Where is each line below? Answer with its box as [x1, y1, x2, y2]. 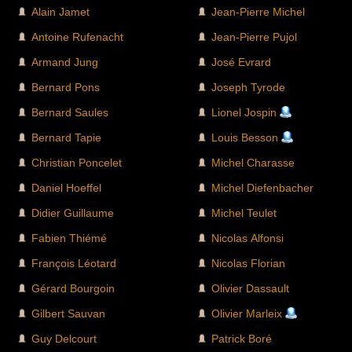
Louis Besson [211, 130, 278, 144]
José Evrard [211, 55, 271, 68]
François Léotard [31, 256, 116, 269]
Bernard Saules [31, 105, 108, 119]
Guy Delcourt [31, 332, 97, 345]
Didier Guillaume [31, 206, 114, 219]
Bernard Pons [31, 80, 100, 93]
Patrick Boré [211, 332, 272, 345]
